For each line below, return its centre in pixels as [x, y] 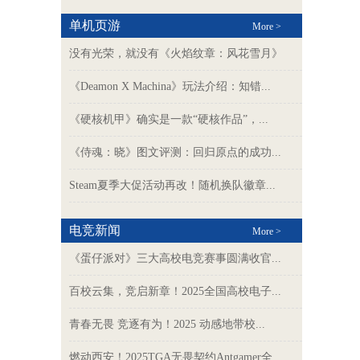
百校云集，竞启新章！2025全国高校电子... [175, 291]
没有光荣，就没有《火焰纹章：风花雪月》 [176, 53]
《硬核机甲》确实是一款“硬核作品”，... [169, 119]
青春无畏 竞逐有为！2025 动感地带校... [167, 324]
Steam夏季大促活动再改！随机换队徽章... [172, 185]
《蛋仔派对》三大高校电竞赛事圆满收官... [175, 258]
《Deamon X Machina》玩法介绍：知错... [170, 86]
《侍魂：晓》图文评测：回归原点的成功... [175, 152]
